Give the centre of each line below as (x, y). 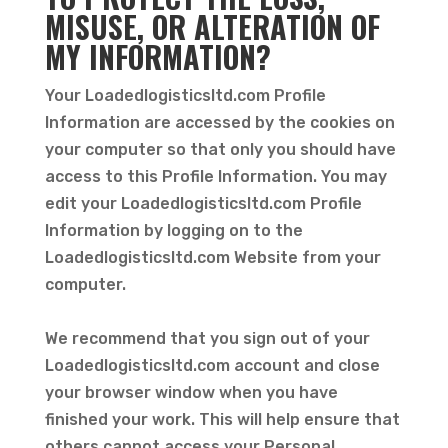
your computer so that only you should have (220, 149)
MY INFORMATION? (157, 56)
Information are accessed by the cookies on (219, 122)
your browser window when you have (191, 392)
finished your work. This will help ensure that (222, 419)
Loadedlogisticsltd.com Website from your (212, 257)
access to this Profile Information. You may (215, 176)
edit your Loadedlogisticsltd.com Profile (203, 203)
